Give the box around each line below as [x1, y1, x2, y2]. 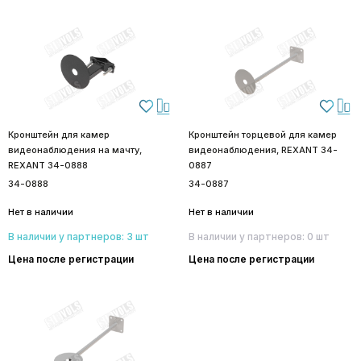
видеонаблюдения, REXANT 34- [189, 143, 338, 156]
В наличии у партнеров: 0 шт [189, 230, 330, 243]
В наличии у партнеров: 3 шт [8, 230, 149, 243]
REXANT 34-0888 [8, 159, 88, 171]
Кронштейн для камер [8, 128, 110, 140]
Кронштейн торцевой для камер [189, 128, 337, 140]
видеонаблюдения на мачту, [8, 143, 142, 156]
